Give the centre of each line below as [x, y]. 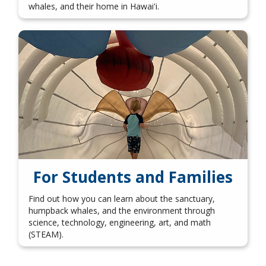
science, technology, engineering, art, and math [119, 223]
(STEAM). [46, 235]
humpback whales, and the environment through [121, 211]
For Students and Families [133, 177]
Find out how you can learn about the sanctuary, [121, 199]
